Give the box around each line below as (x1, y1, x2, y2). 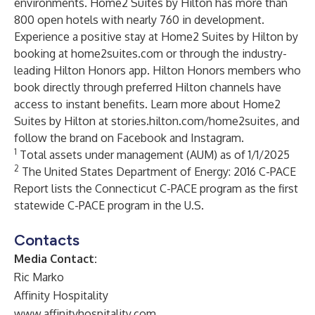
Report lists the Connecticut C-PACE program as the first (14, 181, 298, 195)
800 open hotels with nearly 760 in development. (14, 13, 264, 27)
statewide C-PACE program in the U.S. (14, 198, 204, 212)
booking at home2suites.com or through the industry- (14, 46, 287, 60)
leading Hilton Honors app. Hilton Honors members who (14, 63, 301, 77)
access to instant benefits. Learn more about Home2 (14, 97, 281, 111)
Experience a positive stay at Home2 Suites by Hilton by (14, 30, 298, 44)
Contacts (14, 231, 79, 250)
